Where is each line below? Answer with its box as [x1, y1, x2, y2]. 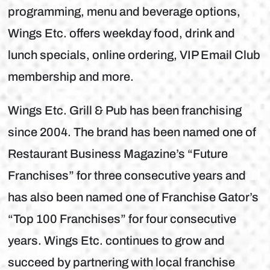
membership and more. [8, 67, 134, 86]
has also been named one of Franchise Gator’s [8, 188, 259, 207]
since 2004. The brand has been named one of [8, 123, 257, 142]
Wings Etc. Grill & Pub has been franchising [8, 101, 242, 120]
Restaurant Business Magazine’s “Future [8, 145, 228, 163]
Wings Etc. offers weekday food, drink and [8, 24, 236, 43]
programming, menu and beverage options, [8, 2, 241, 21]
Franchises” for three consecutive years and [8, 166, 246, 185]
